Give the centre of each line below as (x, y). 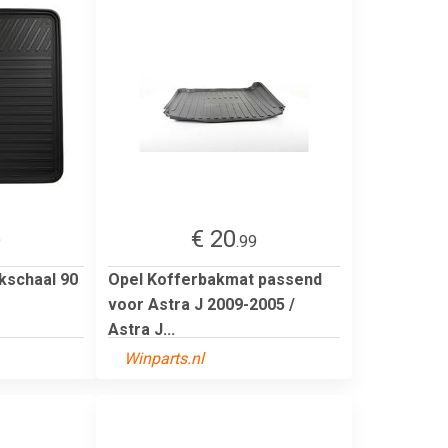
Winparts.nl (164, 358)
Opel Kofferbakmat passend (215, 279)
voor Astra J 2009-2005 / (201, 304)
